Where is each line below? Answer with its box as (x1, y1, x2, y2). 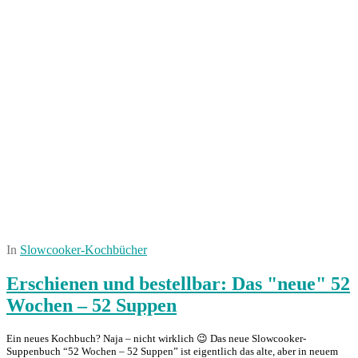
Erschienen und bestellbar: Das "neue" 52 (6, 273, 350, 295)
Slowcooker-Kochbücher (20, 243, 147, 257)
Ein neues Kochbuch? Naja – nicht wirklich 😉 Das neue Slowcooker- (6, 332, 306, 345)
